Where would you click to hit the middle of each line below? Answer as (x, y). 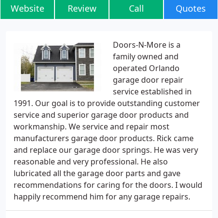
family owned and (146, 56)
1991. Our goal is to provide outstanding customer (107, 103)
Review (82, 8)
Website (27, 8)
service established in (152, 91)
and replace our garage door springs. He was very (106, 150)
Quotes (191, 8)
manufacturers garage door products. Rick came (104, 138)
